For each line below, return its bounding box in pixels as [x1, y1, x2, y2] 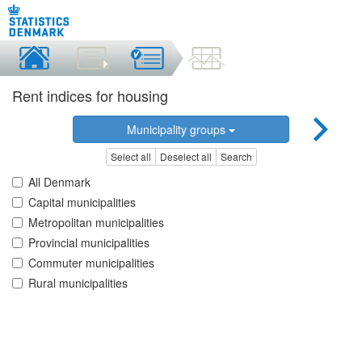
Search [220, 149, 252, 164]
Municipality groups [126, 121, 229, 137]
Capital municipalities [28, 194, 136, 211]
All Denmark [28, 174, 90, 191]
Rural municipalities [28, 275, 128, 292]
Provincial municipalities [28, 234, 149, 251]
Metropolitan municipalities [28, 214, 164, 231]
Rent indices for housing [12, 85, 168, 106]
